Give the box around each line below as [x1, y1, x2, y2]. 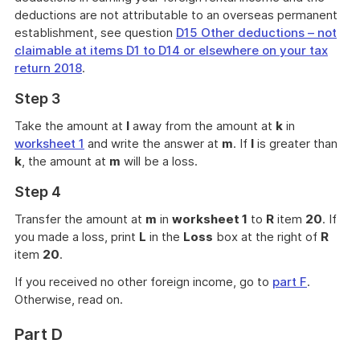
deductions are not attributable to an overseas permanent [14, 7, 337, 22]
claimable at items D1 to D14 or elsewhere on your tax [14, 43, 328, 58]
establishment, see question [14, 25, 176, 40]
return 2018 [14, 60, 82, 76]
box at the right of [213, 229, 321, 244]
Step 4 [14, 183, 61, 200]
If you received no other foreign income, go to [14, 274, 272, 289]
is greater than [254, 136, 337, 151]
